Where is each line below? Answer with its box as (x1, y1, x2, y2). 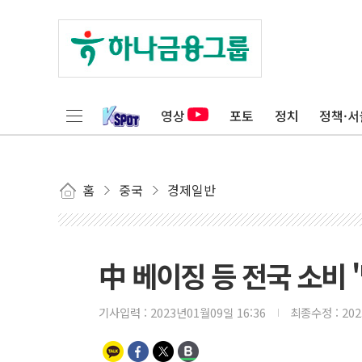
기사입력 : (99, 304, 150, 321)
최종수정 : (290, 304, 342, 321)
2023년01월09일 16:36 (150, 304, 266, 321)
